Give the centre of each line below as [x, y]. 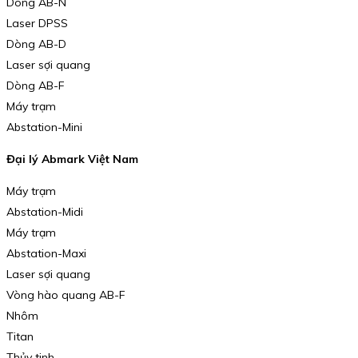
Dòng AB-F [36, 86]
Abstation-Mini [44, 127]
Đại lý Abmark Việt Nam [72, 159]
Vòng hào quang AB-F [66, 294]
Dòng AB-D [36, 44]
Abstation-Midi [45, 211]
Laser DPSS [37, 24]
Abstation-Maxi [46, 253]
